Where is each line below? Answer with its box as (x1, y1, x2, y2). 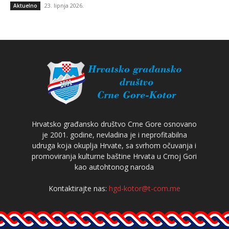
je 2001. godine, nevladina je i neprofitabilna (41, 129, 187, 140)
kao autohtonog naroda (75, 162, 154, 172)
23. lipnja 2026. (44, 1, 84, 9)
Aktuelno (13, 2, 37, 9)
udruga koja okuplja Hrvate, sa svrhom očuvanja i (32, 140, 197, 150)
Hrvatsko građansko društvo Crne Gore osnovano (32, 119, 197, 129)
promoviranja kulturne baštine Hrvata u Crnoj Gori (32, 151, 197, 161)
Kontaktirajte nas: (48, 183, 109, 193)
